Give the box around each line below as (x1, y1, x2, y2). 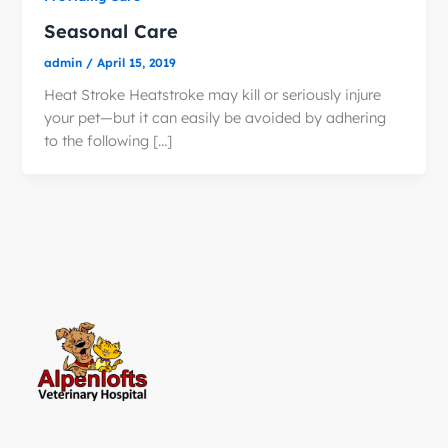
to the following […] (44, 130, 173, 150)
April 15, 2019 (97, 54, 177, 70)
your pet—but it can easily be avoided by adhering (44, 107, 387, 127)
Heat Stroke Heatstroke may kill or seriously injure (44, 84, 382, 104)
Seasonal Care (44, 19, 179, 43)
